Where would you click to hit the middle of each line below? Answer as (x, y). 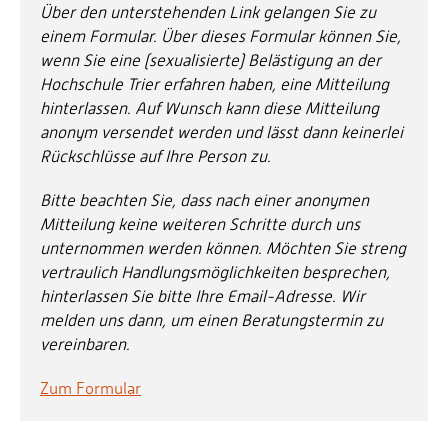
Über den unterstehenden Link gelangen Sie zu (208, 12)
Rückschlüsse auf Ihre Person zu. (155, 156)
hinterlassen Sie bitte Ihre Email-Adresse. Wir (202, 296)
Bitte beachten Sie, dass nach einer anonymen (204, 200)
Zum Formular (90, 388)
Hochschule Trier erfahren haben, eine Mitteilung (214, 84)
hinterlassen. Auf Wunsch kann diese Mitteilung (209, 108)
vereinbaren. (85, 344)
